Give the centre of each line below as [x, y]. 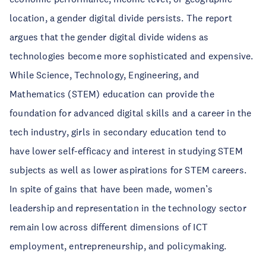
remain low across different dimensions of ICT [109, 227]
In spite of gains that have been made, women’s [111, 189]
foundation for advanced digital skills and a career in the [131, 113]
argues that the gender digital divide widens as [109, 37]
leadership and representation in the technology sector [128, 208]
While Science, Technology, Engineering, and [104, 75]
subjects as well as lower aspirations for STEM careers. [128, 170]
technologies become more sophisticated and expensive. [132, 56]
